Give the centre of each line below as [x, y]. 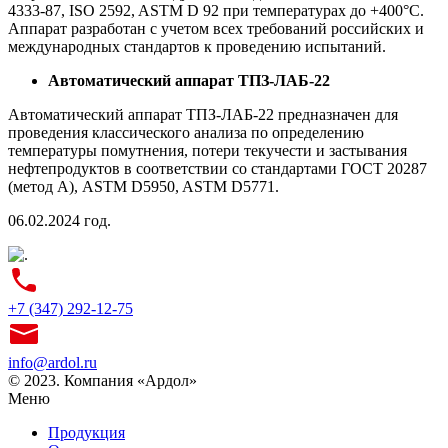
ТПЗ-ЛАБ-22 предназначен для [292, 114]
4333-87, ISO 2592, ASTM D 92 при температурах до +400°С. [216, 10]
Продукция [86, 432]
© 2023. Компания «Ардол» [102, 380]
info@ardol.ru [52, 362]
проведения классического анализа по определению [186, 132]
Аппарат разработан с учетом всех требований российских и [216, 28]
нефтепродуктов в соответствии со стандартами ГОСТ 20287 [217, 168]
